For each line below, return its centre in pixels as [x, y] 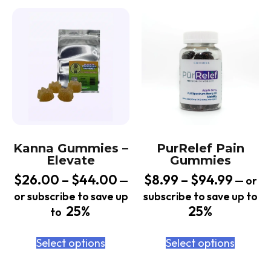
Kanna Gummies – [71, 149]
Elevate [71, 161]
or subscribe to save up [71, 197]
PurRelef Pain [200, 149]
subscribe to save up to [200, 197]
